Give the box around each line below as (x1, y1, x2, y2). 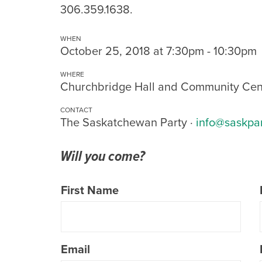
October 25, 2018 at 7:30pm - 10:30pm (60, 42, 257, 60)
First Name (61, 181, 119, 198)
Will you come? (60, 145, 145, 167)
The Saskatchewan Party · (60, 113, 196, 131)
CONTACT (60, 105, 92, 115)
